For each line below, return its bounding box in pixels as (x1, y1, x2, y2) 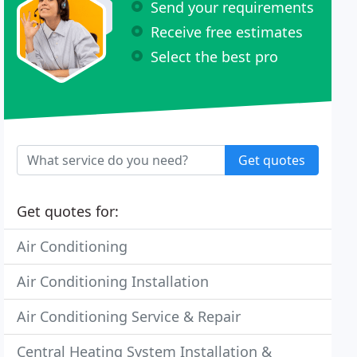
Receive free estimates (151, 22, 304, 41)
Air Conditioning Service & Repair (17, 307, 241, 326)
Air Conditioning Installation (17, 272, 210, 291)
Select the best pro (151, 46, 279, 66)
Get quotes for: (17, 202, 120, 221)
